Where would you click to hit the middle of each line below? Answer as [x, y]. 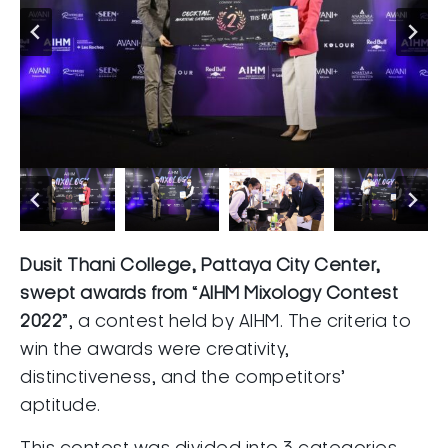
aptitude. [60, 405]
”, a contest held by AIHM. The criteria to [236, 321]
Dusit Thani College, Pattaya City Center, [200, 265]
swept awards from [104, 293]
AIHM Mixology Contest [298, 293]
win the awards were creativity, [155, 349]
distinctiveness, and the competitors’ [183, 377]
